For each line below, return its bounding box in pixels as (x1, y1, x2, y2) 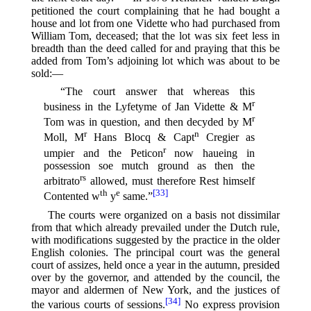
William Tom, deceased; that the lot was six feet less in (31, 29, 280, 42)
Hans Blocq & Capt (87, 131, 194, 144)
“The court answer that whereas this (60, 85, 255, 97)
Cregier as (199, 131, 255, 144)
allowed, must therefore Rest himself (85, 175, 255, 187)
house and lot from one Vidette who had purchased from (31, 17, 280, 29)
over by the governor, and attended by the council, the (31, 271, 280, 283)
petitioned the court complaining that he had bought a (31, 4, 280, 17)
